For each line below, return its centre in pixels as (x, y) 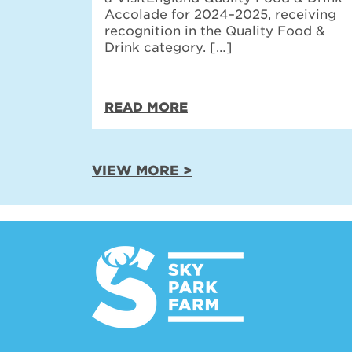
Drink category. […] (169, 48)
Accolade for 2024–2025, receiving (220, 15)
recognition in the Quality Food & (215, 31)
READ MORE (146, 107)
